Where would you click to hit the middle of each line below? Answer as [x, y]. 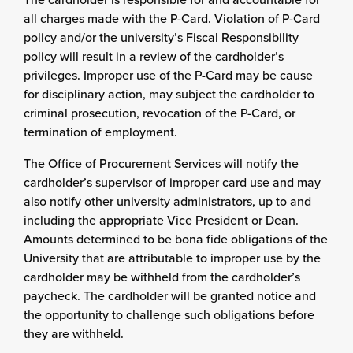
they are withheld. [74, 333]
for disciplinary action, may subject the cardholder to [169, 94]
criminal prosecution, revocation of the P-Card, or [160, 113]
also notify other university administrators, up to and [167, 201]
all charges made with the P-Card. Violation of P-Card [172, 18]
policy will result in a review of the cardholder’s [154, 56]
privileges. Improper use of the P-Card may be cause [168, 75]
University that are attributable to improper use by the [172, 258]
